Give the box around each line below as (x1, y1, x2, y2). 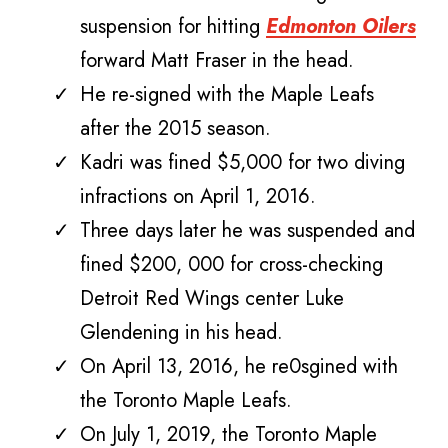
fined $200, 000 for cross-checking (80, 249, 383, 279)
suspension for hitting (80, 11, 266, 41)
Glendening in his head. (80, 317, 283, 347)
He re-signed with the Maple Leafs (80, 79, 374, 109)
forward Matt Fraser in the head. (80, 45, 354, 75)
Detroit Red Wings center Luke (80, 283, 344, 313)
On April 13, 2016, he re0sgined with (80, 351, 398, 381)
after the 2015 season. (80, 113, 271, 143)
